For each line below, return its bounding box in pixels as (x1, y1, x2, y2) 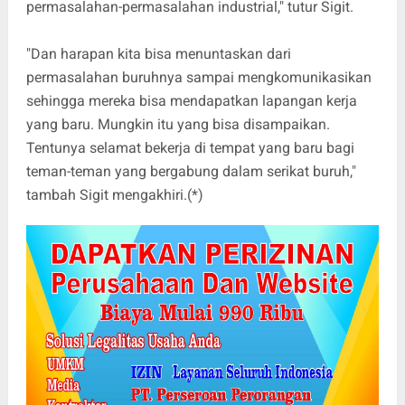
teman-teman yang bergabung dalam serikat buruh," (25, 163, 356, 181)
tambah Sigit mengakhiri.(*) (25, 186, 203, 204)
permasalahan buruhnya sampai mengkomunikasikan (25, 69, 372, 87)
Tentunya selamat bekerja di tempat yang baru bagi (25, 139, 354, 157)
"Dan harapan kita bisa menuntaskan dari (25, 45, 291, 63)
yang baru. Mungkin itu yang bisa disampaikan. (25, 116, 330, 134)
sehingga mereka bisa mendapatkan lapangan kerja (25, 92, 357, 110)
